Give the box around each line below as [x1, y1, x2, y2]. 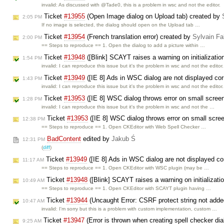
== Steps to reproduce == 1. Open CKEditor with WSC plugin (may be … [41, 164, 209, 170]
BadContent [47, 135, 81, 143]
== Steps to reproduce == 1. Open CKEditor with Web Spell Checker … [41, 124, 206, 130]
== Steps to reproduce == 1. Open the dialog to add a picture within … [41, 42, 205, 48]
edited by [81, 135, 111, 143]
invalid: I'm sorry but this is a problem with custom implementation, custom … [41, 205, 217, 211]
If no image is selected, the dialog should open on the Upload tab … [41, 22, 200, 28]
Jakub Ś [111, 135, 135, 143]
